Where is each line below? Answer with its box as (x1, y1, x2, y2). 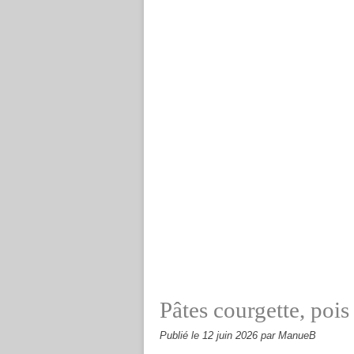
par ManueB (261, 330, 316, 341)
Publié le (160, 330, 202, 341)
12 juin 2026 (202, 330, 261, 341)
